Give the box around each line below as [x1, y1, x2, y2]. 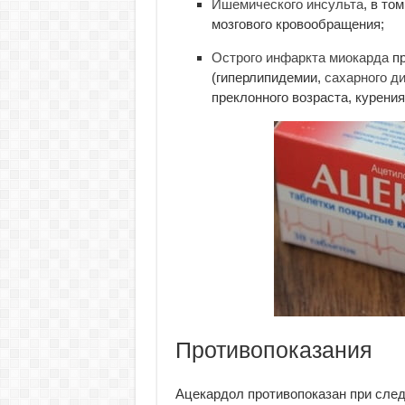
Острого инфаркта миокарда [211, 50, 389, 65]
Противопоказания [174, 337, 372, 363]
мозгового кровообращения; [211, 16, 384, 32]
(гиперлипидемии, [211, 70, 325, 85]
